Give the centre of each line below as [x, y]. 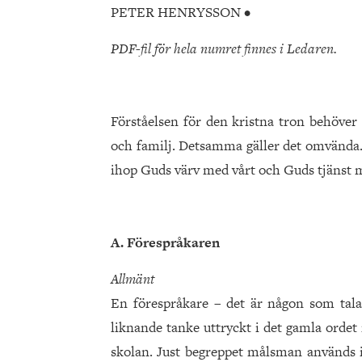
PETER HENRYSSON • [181, 12]
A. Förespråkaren [165, 242]
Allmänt [133, 278]
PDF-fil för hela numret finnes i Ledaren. [224, 48]
